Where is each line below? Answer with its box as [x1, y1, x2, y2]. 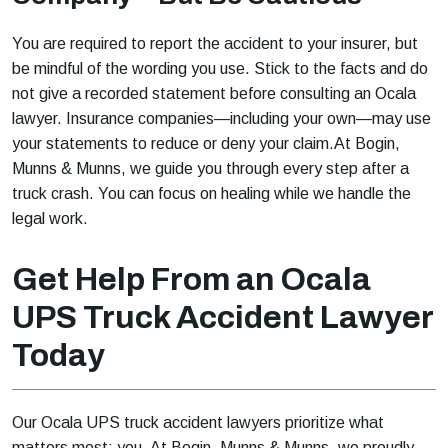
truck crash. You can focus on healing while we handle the [12, 185, 411, 203]
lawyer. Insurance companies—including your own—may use [12, 110, 431, 128]
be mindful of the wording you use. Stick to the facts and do [12, 60, 428, 78]
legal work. [12, 210, 88, 228]
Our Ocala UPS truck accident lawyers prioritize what [12, 414, 384, 432]
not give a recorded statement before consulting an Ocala [12, 85, 416, 103]
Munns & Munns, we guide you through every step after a [12, 160, 409, 178]
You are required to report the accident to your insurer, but [12, 35, 418, 53]
